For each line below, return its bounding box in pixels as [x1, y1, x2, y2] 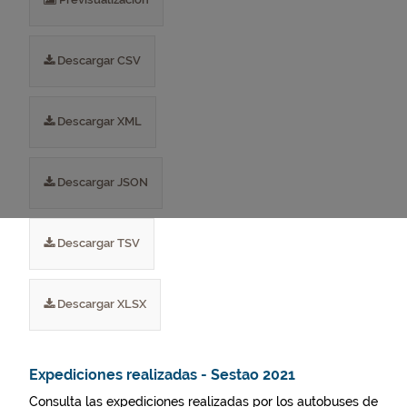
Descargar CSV [55, 54, 141, 67]
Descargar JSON [55, 175, 148, 189]
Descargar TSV [55, 236, 140, 250]
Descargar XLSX [55, 297, 146, 311]
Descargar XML [55, 114, 142, 128]
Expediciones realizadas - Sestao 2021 [29, 366, 295, 383]
